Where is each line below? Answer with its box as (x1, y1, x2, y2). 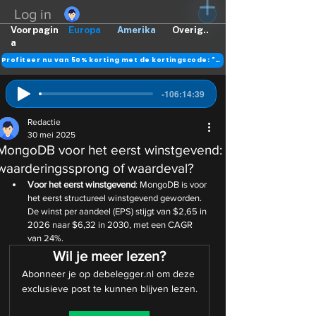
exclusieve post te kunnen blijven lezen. (21, 283, 197, 294)
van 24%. (28, 233, 63, 243)
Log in (14, 6, 52, 22)
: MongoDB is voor (135, 179, 209, 190)
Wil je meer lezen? (53, 248, 166, 264)
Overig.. (172, 25, 209, 35)
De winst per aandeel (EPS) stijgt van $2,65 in (28, 206, 209, 217)
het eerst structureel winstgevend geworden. (28, 193, 204, 203)
